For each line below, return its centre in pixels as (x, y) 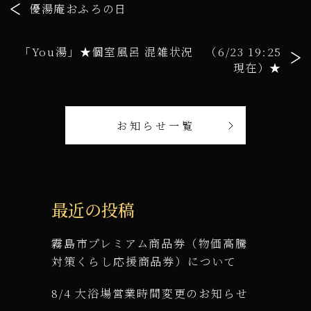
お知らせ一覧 (155, 125)
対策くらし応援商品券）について (144, 261)
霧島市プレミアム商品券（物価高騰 (150, 243)
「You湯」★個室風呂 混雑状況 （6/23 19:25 (151, 51)
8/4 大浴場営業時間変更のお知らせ (150, 293)
